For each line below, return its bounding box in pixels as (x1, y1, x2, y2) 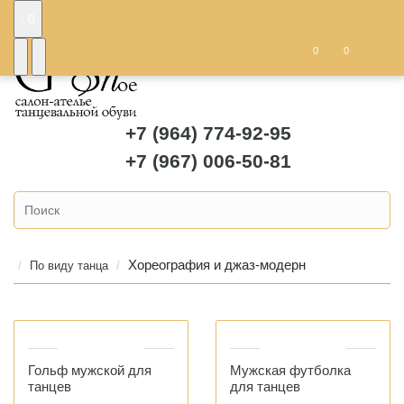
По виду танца (30, 259, 108, 272)
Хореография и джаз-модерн (128, 257, 306, 272)
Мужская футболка (230, 363, 351, 378)
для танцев (230, 379, 300, 394)
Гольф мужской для (28, 363, 151, 378)
